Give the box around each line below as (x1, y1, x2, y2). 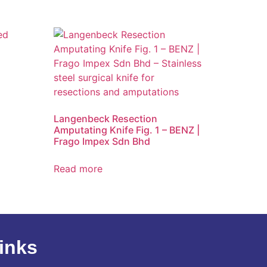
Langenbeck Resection (54, 112, 158, 125)
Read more (54, 162, 103, 175)
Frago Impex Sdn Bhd (54, 135, 151, 147)
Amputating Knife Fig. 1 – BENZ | (54, 123, 200, 136)
